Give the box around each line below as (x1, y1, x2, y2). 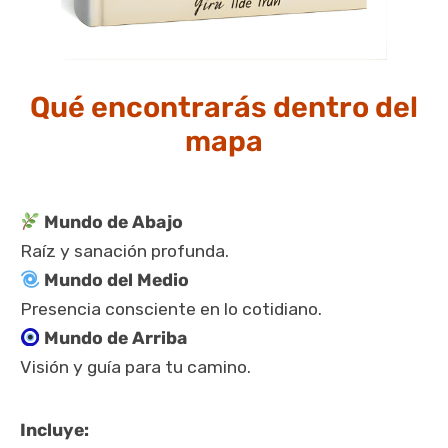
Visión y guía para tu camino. (20, 356, 251, 377)
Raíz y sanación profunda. (20, 240, 229, 261)
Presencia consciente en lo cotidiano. (20, 298, 322, 319)
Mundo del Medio (40, 269, 190, 290)
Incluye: (20, 420, 89, 441)
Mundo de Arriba (40, 327, 188, 348)
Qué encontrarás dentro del (30, 89, 418, 124)
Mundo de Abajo (40, 211, 184, 232)
